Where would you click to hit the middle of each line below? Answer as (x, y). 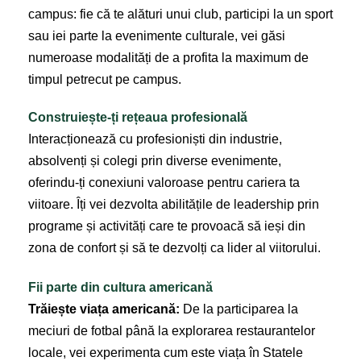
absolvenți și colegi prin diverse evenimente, (155, 160)
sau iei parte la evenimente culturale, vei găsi (157, 35)
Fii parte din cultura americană (120, 287)
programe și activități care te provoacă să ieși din (167, 226)
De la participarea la (239, 309)
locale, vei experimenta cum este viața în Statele (166, 352)
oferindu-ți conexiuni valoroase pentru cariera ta (164, 182)
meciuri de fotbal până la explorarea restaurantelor (172, 330)
